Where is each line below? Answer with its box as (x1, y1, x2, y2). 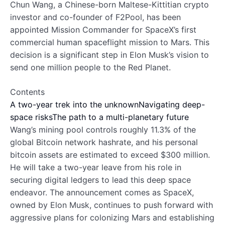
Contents (10, 86, 45, 97)
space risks (10, 111, 52, 122)
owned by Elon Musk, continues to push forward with (10, 199, 213, 210)
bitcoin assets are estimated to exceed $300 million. (10, 149, 210, 160)
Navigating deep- (139, 99, 205, 109)
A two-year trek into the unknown (10, 99, 139, 109)
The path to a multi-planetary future (52, 111, 189, 122)
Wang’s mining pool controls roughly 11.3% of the (10, 124, 196, 135)
